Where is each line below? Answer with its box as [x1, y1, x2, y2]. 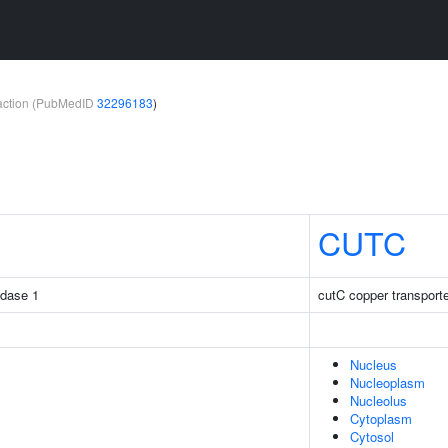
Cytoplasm [350, 409, 412, 428]
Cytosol [350, 427, 394, 446]
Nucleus [350, 355, 397, 374]
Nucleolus [350, 391, 407, 410]
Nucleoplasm [350, 373, 425, 392]
